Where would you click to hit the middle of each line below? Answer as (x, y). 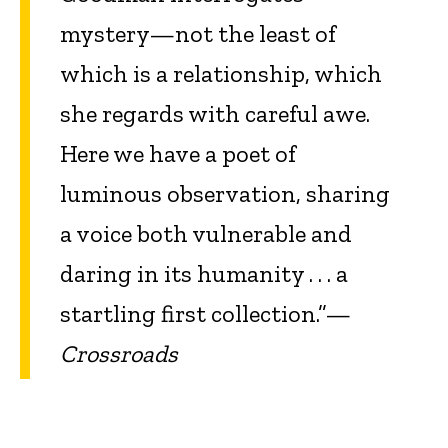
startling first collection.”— (205, 314)
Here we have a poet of (178, 154)
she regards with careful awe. (215, 114)
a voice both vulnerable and (206, 234)
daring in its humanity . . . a (204, 274)
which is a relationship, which (221, 74)
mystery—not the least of (198, 34)
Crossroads (119, 354)
